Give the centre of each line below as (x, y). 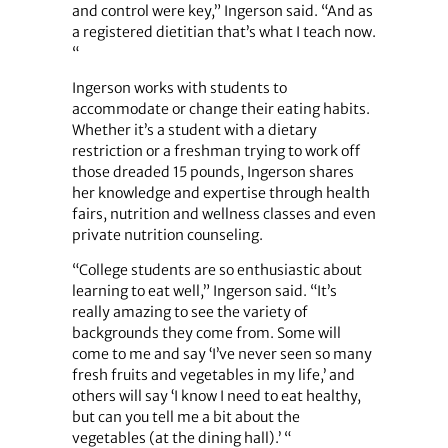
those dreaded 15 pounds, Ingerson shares (212, 171)
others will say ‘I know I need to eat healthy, (216, 396)
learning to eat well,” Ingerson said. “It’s (204, 291)
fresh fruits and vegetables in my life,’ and (213, 375)
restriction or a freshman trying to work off (215, 150)
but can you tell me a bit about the (185, 417)
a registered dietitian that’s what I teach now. (223, 31)
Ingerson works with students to (179, 87)
